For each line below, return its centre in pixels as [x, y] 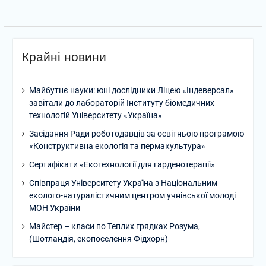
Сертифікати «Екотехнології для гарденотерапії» [122, 164]
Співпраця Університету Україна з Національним [123, 183]
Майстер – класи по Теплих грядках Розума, [114, 226]
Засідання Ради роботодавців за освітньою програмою [136, 133]
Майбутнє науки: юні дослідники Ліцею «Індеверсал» [131, 90]
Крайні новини [64, 56]
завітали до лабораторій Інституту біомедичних [121, 102]
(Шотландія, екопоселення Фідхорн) [98, 238]
